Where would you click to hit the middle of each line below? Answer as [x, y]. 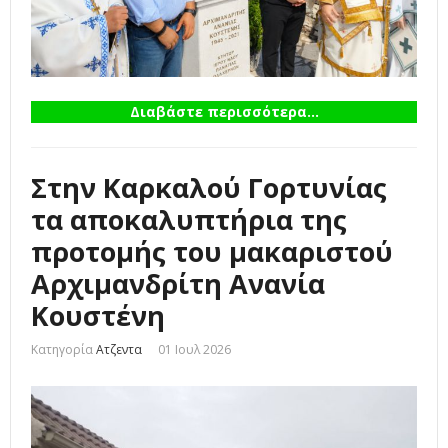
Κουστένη [98, 315]
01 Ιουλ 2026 [194, 349]
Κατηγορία [62, 349]
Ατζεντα [119, 349]
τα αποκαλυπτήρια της [189, 219]
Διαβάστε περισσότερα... [224, 111]
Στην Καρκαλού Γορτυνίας [209, 187]
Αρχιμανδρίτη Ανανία [178, 283]
